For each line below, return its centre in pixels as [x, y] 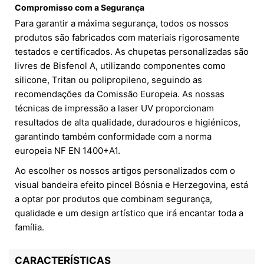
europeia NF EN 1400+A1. [67, 151]
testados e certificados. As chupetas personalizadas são [132, 52]
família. [29, 227]
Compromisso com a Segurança [80, 8]
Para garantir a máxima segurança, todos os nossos [122, 24]
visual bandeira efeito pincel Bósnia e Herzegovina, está [131, 185]
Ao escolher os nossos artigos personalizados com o [125, 171]
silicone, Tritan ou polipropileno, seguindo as [108, 80]
